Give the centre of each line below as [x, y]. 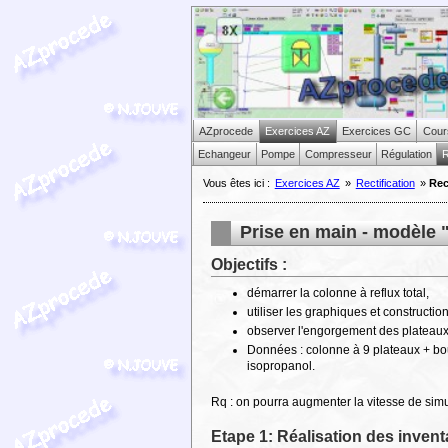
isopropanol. [281, 365]
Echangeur [225, 153]
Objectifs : [249, 265]
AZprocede [226, 131]
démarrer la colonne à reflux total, [338, 292]
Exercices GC [376, 131]
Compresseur [338, 153]
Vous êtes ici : [237, 183]
